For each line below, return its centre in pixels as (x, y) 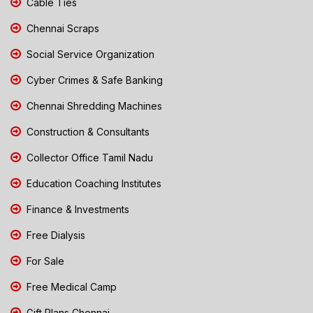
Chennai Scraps (61, 28)
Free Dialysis (54, 235)
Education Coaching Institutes (93, 183)
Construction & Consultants (87, 131)
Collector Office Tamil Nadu (88, 157)
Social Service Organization (89, 54)
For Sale (44, 261)
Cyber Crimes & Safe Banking (93, 80)
